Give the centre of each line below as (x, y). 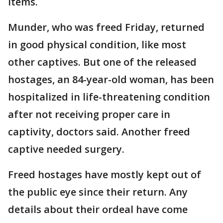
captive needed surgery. (66, 149)
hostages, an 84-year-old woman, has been (111, 79)
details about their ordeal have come (98, 209)
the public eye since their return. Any (98, 192)
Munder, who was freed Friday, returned (106, 27)
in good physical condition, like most (97, 44)
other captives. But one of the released (102, 62)
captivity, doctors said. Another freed (99, 131)
